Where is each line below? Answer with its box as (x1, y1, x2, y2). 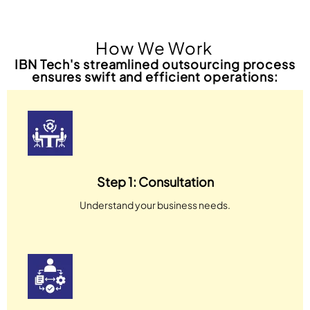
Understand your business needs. (79, 198, 231, 211)
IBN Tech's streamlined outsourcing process (15, 55, 295, 72)
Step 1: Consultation (96, 173, 214, 190)
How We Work (95, 37, 215, 58)
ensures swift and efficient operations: (31, 68, 279, 84)
